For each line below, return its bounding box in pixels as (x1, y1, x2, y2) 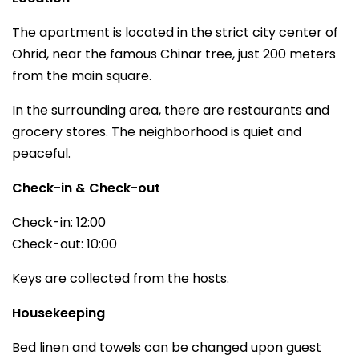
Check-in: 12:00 (12, 213, 106, 232)
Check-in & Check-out (12, 179, 160, 197)
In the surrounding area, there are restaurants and (12, 101, 329, 119)
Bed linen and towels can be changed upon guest (12, 338, 321, 357)
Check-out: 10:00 (12, 235, 117, 253)
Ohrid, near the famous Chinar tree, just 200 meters (12, 45, 336, 63)
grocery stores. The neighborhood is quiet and (12, 123, 301, 141)
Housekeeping (12, 304, 105, 322)
